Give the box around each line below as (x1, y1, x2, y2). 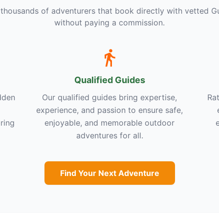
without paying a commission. (54, 17, 165, 27)
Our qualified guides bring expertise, (42, 92, 177, 102)
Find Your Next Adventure (60, 168, 159, 178)
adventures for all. (76, 130, 143, 140)
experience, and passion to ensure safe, (36, 105, 183, 115)
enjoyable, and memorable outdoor (44, 117, 175, 128)
